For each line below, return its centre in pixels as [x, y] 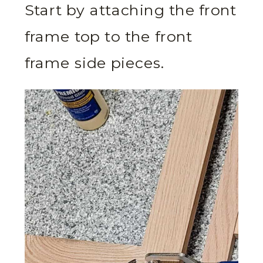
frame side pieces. [97, 63]
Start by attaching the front [131, 11]
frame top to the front [109, 37]
